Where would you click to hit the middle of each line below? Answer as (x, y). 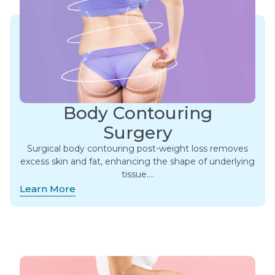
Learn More (48, 189)
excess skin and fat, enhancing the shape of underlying (137, 162)
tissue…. (137, 175)
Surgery (137, 133)
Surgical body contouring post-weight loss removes (137, 149)
